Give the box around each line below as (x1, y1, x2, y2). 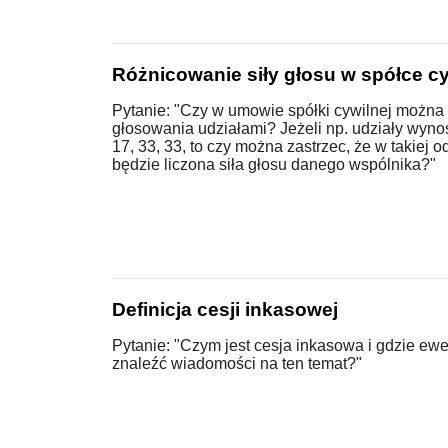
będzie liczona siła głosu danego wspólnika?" (112, 156, 436, 174)
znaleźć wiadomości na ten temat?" (112, 355, 362, 373)
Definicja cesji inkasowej (112, 299, 338, 321)
